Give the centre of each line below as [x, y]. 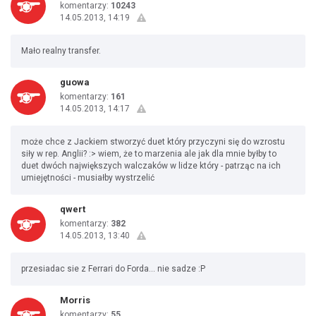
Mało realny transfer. [61, 51]
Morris [75, 300]
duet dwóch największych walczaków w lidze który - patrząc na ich [151, 166]
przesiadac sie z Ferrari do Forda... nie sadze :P [113, 269]
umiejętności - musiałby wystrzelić [88, 178]
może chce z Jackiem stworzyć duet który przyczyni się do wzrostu [153, 142]
